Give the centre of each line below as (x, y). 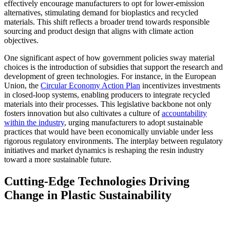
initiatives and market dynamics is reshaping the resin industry (104, 150)
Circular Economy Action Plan (90, 86)
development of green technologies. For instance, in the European (110, 76)
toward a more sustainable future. (58, 160)
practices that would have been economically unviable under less (109, 132)
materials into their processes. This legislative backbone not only (108, 104)
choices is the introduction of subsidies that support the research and (113, 67)
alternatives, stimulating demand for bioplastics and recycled (101, 13)
